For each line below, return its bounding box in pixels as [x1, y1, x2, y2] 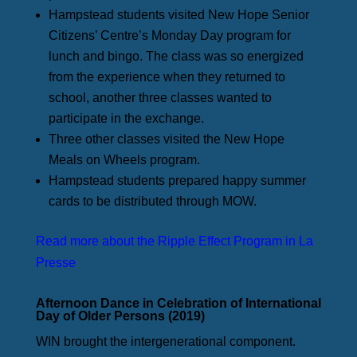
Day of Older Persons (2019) [35, 309, 205, 324]
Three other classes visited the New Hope [48, 132, 284, 147]
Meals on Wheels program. [48, 153, 200, 167]
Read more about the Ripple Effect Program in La [35, 234, 313, 249]
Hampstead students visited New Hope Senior [48, 8, 309, 22]
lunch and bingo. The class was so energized [48, 49, 304, 64]
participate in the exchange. [48, 112, 204, 126]
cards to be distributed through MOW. [48, 194, 257, 209]
